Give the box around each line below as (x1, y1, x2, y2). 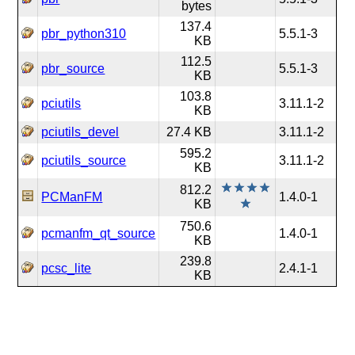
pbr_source (41, 62, 105, 75)
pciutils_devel (41, 125, 120, 139)
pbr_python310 (41, 27, 127, 40)
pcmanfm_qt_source (41, 227, 156, 240)
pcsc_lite (41, 261, 92, 275)
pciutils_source (41, 154, 127, 167)
